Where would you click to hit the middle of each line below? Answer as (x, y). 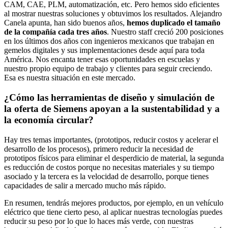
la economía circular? (49, 120)
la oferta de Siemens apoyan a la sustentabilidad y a (112, 108)
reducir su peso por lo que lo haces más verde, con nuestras (99, 221)
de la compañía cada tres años (55, 32)
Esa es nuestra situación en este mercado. (70, 78)
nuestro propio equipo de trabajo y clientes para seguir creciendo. (108, 69)
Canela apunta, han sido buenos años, (65, 23)
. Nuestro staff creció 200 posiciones (165, 32)
